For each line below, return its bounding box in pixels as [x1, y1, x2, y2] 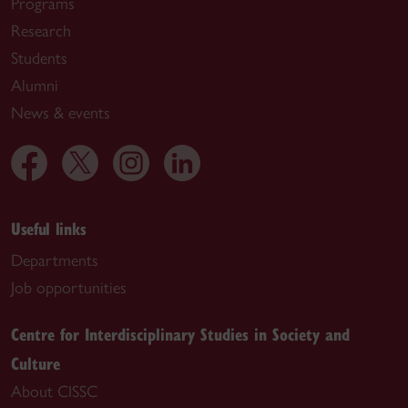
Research [11, 21, 71, 42]
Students [11, 48, 67, 69]
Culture [11, 352, 60, 375]
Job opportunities [11, 278, 127, 299]
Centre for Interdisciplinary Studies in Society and [11, 322, 350, 346]
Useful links [11, 217, 87, 240]
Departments [11, 250, 98, 271]
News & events [11, 103, 110, 124]
